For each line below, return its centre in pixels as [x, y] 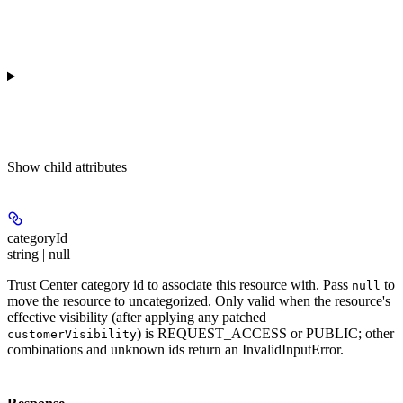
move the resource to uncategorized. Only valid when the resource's [199, 301]
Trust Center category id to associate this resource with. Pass [179, 285]
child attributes [85, 167]
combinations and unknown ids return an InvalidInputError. [175, 350]
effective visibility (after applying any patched [137, 318]
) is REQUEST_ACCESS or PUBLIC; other [265, 334]
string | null [39, 255]
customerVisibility [72, 335]
